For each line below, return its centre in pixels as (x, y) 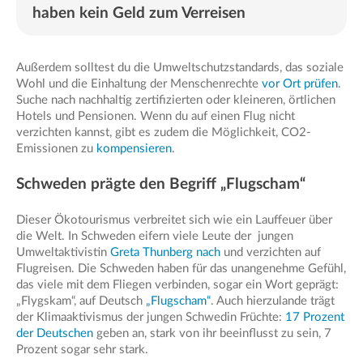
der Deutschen (55, 334)
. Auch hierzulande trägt (273, 301)
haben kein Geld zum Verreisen (139, 14)
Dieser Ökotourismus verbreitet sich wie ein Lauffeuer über (174, 220)
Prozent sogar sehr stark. (82, 350)
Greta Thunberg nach (165, 253)
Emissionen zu (56, 149)
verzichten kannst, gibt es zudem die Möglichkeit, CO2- (164, 133)
